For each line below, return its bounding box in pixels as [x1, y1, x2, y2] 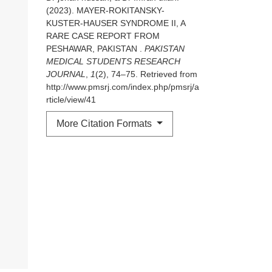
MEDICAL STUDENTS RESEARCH [46, 56, 180, 67]
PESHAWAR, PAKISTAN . [46, 44, 144, 54]
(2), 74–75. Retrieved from [95, 69, 197, 80]
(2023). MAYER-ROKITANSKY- [46, 5, 165, 16]
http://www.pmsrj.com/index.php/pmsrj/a [46, 82, 199, 92]
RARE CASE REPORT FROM [46, 31, 160, 41]
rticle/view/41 [46, 95, 96, 105]
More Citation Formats [56, 118, 154, 129]
